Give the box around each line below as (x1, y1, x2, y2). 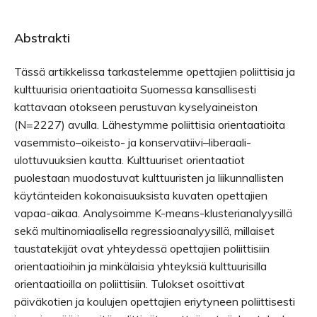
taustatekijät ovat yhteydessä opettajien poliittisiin (14, 241, 270, 255)
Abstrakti (14, 29, 70, 46)
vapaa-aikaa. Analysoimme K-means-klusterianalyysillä (14, 205, 292, 220)
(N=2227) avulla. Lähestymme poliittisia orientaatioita (14, 117, 285, 132)
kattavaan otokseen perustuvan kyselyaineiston (14, 99, 258, 114)
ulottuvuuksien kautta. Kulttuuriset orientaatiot (14, 152, 245, 167)
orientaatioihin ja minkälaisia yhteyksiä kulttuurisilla (14, 258, 267, 273)
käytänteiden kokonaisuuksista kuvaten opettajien (14, 188, 267, 202)
